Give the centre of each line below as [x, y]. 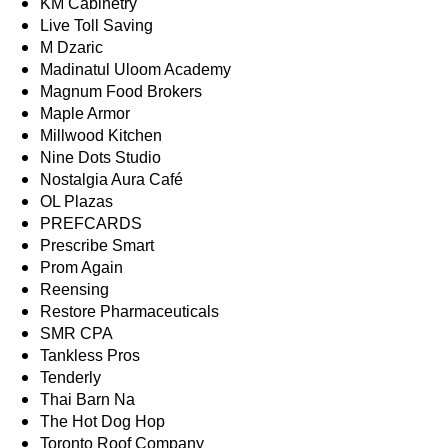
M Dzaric [71, 48]
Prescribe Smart [97, 246]
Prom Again [81, 268]
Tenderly [70, 378]
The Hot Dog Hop [102, 422]
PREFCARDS [91, 224]
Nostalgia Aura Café [111, 180]
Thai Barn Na [87, 400]
